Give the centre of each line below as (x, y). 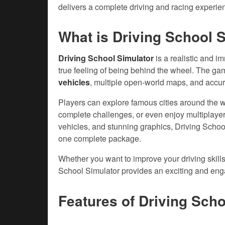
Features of (98, 201)
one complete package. (100, 139)
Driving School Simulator (106, 58)
